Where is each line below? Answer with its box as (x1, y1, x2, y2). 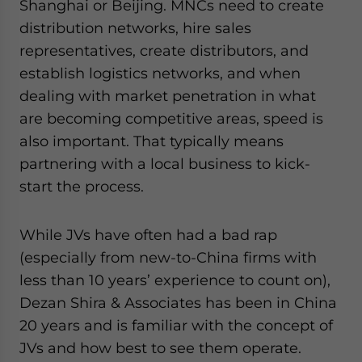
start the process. (19, 178, 144, 195)
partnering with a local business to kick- (19, 155, 310, 172)
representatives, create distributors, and (19, 42, 309, 59)
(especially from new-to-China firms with (19, 249, 317, 266)
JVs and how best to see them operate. (19, 339, 301, 356)
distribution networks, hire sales (19, 19, 251, 36)
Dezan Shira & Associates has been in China (19, 294, 337, 311)
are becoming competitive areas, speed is (19, 110, 323, 127)
